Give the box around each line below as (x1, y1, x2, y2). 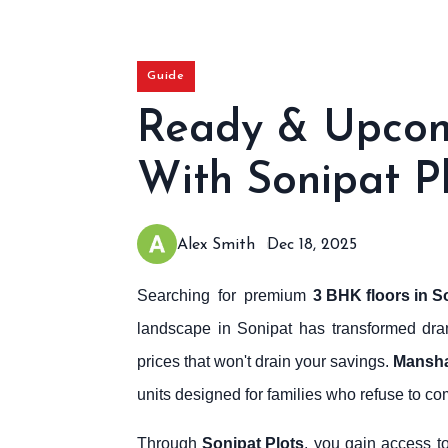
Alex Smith (177, 236, 255, 253)
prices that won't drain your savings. (137, 353, 394, 371)
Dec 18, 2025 (267, 236, 357, 253)
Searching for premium (137, 287, 314, 305)
